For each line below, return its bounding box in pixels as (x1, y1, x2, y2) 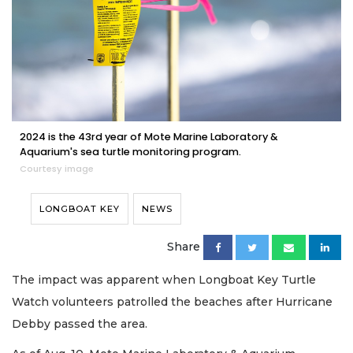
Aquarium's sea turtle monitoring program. (20, 144, 241, 158)
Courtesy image (20, 162, 94, 175)
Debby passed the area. (12, 316, 150, 331)
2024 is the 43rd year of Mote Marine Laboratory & (20, 129, 278, 143)
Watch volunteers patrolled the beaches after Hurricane (12, 294, 333, 309)
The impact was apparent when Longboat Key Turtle (12, 272, 316, 287)
